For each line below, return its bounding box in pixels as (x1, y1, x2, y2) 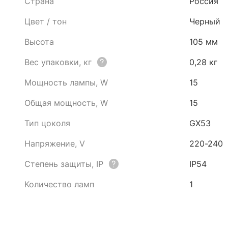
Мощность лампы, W (24, 77, 108, 88)
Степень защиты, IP (24, 159, 103, 169)
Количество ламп (24, 179, 94, 189)
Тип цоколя (24, 118, 70, 128)
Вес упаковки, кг (24, 57, 92, 67)
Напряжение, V (24, 138, 85, 149)
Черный (189, 16, 220, 26)
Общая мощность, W (24, 98, 108, 108)
